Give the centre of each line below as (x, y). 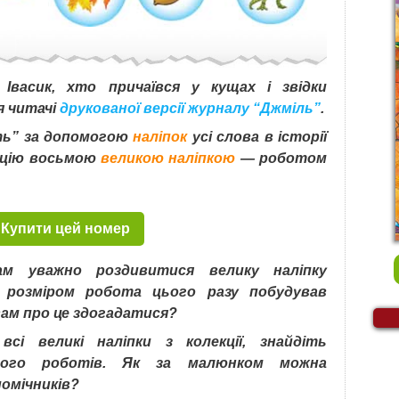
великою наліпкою (168, 158)
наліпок (160, 136)
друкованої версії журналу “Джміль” (190, 108)
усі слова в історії (257, 136)
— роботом (281, 158)
